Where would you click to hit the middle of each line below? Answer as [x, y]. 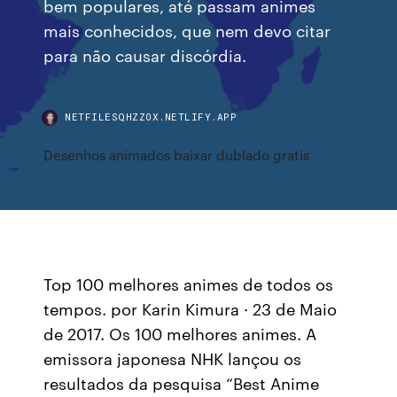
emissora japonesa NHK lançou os [173, 358]
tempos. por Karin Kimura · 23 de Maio [191, 308]
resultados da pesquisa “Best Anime [182, 383]
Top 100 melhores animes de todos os [189, 284]
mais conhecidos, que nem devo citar [187, 30]
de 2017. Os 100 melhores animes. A [180, 333]
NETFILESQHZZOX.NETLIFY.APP [151, 117]
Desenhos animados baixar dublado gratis [177, 155]
